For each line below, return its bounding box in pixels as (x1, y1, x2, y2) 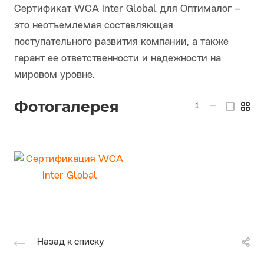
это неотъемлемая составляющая (14, 21, 173, 31)
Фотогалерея (14, 98, 119, 116)
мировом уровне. (14, 70, 95, 81)
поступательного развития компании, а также (14, 37, 229, 48)
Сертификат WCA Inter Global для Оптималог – (14, 4, 240, 15)
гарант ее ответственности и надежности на (14, 54, 221, 64)
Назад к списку (37, 237, 104, 247)
